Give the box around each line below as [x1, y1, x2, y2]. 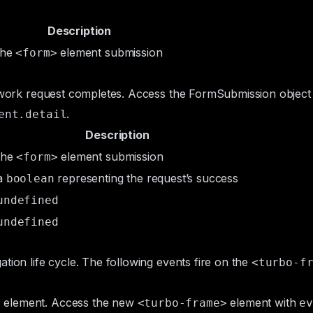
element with [226, 296, 300, 310]
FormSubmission [189, 87, 276, 101]
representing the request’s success [54, 171, 238, 185]
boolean [6, 172, 54, 185]
